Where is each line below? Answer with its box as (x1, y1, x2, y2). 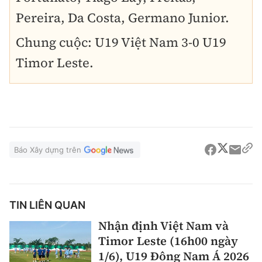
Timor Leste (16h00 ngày (98, 233, 238, 250)
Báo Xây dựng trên (14, 145, 81, 155)
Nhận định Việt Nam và (98, 218, 229, 235)
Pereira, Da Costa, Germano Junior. (16, 9, 229, 27)
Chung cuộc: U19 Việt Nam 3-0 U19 (16, 33, 226, 51)
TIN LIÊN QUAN (9, 199, 85, 212)
